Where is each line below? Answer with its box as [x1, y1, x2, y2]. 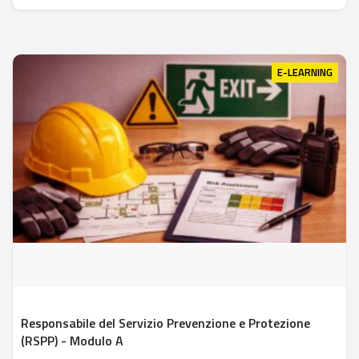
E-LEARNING [277, 64, 333, 81]
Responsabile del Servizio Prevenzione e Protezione [21, 313, 310, 333]
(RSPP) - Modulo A [21, 330, 123, 350]
